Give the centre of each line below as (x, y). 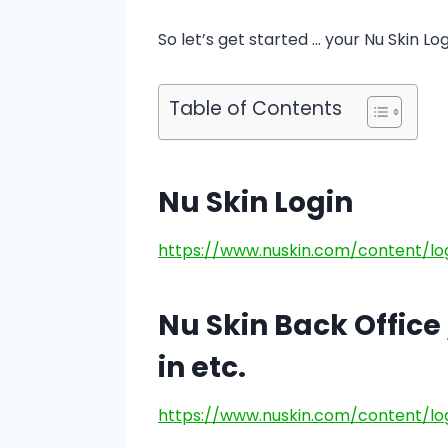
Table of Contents (255, 108)
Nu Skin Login (255, 202)
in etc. (202, 367)
